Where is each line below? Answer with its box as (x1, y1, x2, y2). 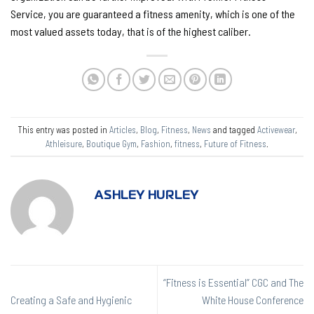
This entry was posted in (17, 123, 109, 135)
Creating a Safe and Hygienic (11, 293, 132, 307)
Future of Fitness (204, 137, 266, 149)
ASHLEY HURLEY (95, 191, 198, 202)
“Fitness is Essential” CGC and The (163, 275, 303, 289)
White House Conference (202, 293, 303, 307)
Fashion (141, 137, 170, 149)
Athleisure (46, 137, 82, 149)
